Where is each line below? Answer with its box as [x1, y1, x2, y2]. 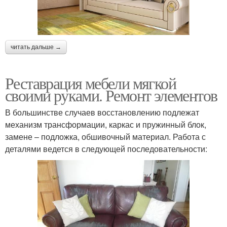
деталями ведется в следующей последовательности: [5, 143, 207, 155]
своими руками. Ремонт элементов [5, 84, 217, 106]
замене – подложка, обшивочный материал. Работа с [5, 131, 206, 143]
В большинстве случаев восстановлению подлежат [5, 106, 199, 119]
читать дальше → [11, 44, 61, 51]
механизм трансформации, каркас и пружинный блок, [5, 119, 206, 131]
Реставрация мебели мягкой [5, 72, 176, 94]
